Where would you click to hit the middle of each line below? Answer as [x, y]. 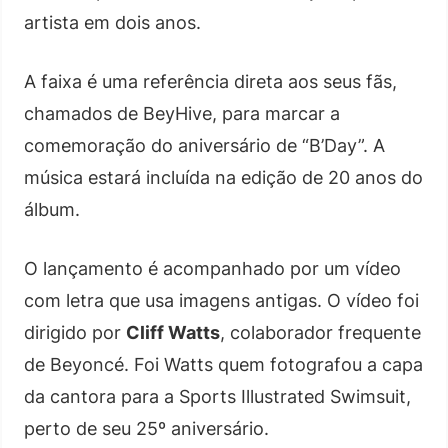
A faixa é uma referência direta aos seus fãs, [210, 81]
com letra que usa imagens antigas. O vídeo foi [221, 300]
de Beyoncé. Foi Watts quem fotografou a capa [223, 364]
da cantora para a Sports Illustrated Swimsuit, [217, 396]
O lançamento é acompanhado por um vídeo [212, 268]
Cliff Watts [173, 332]
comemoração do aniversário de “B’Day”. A [204, 145]
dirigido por [75, 332]
